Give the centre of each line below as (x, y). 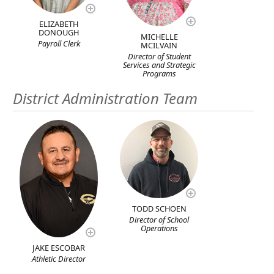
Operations (159, 228)
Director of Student (159, 57)
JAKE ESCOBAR (59, 247)
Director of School (159, 220)
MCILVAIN (159, 46)
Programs (159, 74)
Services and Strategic (159, 65)
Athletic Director (59, 258)
